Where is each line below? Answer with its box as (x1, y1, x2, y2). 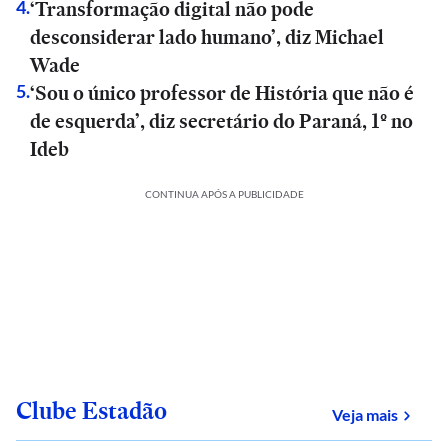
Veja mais (332, 405, 398, 424)
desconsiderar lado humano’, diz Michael (30, 23, 384, 51)
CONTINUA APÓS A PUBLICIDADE (144, 188, 304, 200)
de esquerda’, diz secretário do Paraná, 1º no (30, 107, 413, 135)
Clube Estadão (16, 394, 167, 427)
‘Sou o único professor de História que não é (30, 79, 414, 107)
